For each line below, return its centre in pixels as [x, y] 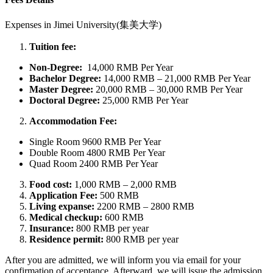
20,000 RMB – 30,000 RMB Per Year [169, 89]
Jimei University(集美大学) [108, 24]
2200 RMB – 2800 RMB [144, 206]
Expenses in [29, 24]
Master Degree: [62, 89]
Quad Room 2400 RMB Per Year [94, 163]
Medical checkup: [66, 217]
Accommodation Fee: [73, 121]
